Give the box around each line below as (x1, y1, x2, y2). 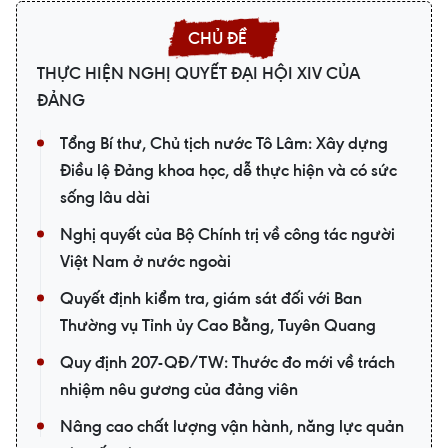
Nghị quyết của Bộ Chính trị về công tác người (60, 223, 395, 246)
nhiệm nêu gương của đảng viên (60, 378, 298, 401)
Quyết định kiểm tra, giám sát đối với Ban (60, 287, 362, 310)
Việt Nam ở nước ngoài (60, 250, 231, 273)
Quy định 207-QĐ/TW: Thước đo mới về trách (60, 351, 395, 374)
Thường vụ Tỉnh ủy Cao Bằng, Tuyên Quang (60, 314, 376, 337)
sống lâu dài (60, 186, 150, 209)
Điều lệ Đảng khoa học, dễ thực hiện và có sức (60, 159, 397, 182)
